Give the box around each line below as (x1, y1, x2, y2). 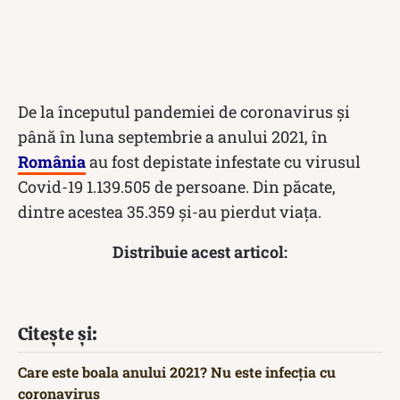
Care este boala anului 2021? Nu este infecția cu (18, 362, 336, 381)
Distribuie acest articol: (112, 240, 287, 262)
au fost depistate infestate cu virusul (86, 150, 361, 172)
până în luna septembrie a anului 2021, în (18, 125, 328, 147)
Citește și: (18, 321, 97, 346)
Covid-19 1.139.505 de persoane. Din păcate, (18, 175, 336, 197)
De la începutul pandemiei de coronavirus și (18, 100, 350, 122)
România (18, 150, 86, 172)
